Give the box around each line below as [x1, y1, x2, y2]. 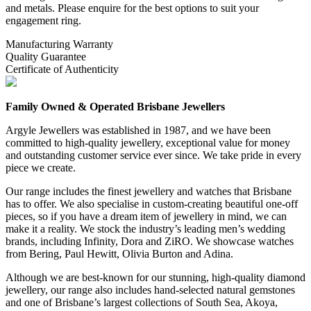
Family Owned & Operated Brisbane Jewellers [6, 101, 225, 113]
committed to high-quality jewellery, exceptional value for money [6, 137, 290, 149]
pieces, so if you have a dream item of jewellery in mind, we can [6, 210, 287, 223]
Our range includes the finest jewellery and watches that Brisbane [6, 185, 292, 198]
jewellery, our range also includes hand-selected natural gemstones [6, 284, 295, 296]
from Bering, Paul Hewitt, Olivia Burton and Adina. [6, 248, 233, 260]
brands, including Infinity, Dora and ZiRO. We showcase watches [6, 235, 294, 248]
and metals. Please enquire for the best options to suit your [6, 2, 259, 15]
